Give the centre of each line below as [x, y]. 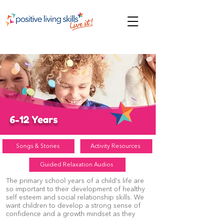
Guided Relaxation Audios [76, 165]
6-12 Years [34, 120]
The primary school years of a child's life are [75, 181]
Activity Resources [115, 146]
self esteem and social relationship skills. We [75, 198]
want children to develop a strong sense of [73, 206]
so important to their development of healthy [75, 189]
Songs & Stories [37, 146]
